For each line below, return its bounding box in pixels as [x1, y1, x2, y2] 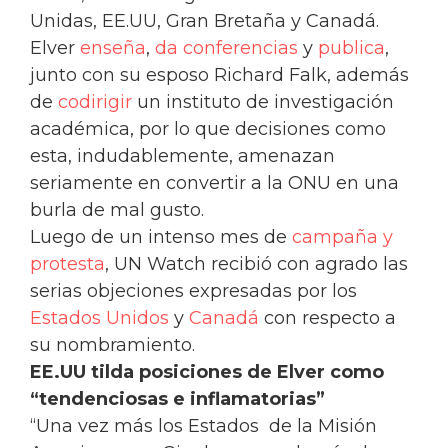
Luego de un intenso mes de [30, 226, 292, 249]
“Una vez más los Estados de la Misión [30, 415, 377, 438]
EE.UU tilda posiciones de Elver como [30, 361, 384, 384]
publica [318, 37, 385, 60]
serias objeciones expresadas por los [30, 280, 357, 303]
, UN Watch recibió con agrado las [105, 253, 408, 276]
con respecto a [259, 307, 396, 330]
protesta [30, 253, 105, 276]
